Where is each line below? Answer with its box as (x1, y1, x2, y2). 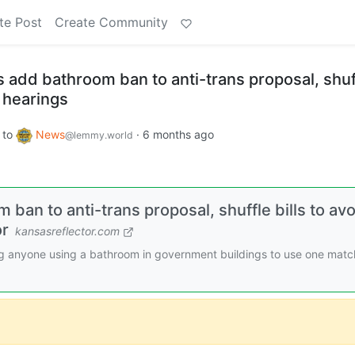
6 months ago (143, 128, 214, 141)
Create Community (55, 14, 168, 30)
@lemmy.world (65, 129, 133, 141)
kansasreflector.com (15, 223, 120, 238)
